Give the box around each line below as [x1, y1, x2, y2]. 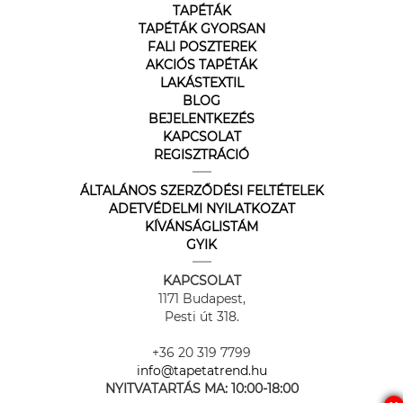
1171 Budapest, [157, 291, 246, 307]
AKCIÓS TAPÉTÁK [146, 57, 257, 73]
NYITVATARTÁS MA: [104, 381, 231, 397]
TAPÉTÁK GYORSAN [138, 21, 265, 37]
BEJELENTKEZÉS [148, 111, 255, 127]
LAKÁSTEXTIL [159, 75, 244, 91]
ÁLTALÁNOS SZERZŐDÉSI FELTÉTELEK [79, 183, 324, 199]
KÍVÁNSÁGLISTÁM [145, 219, 258, 235]
